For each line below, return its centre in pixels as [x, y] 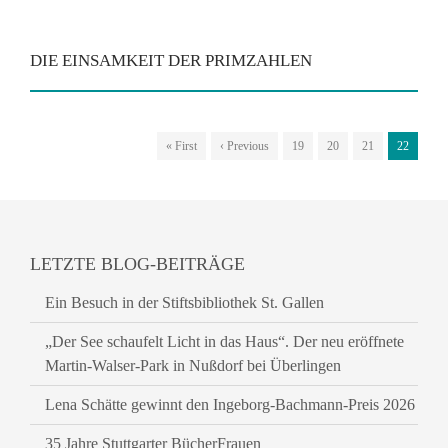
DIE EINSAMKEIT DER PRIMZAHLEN [171, 60]
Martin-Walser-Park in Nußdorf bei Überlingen [193, 365]
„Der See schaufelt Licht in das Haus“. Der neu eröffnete [224, 341]
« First [181, 146]
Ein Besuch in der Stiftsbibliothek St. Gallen [184, 302]
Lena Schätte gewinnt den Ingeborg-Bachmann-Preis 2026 [230, 404]
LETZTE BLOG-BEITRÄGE [137, 264]
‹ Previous [244, 146]
